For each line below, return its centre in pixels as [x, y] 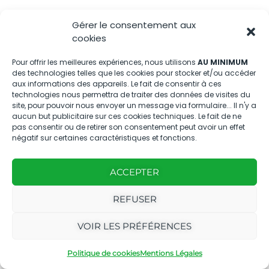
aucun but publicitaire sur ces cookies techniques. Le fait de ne [127, 116]
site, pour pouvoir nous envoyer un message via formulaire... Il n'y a [134, 105]
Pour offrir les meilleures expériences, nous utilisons [105, 62]
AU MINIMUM [223, 62]
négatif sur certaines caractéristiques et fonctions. [104, 138]
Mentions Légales [171, 253]
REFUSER [134, 199]
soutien [232, 232]
